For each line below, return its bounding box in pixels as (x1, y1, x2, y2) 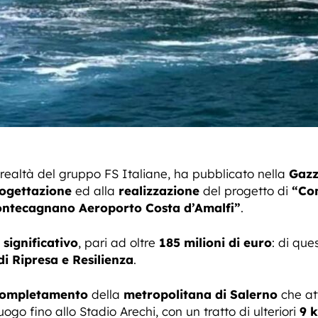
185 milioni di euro (159, 235, 272, 250)
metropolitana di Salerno (124, 287, 278, 302)
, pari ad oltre (78, 235, 159, 250)
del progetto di (199, 183, 292, 198)
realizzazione (119, 183, 199, 198)
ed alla (72, 183, 119, 198)
